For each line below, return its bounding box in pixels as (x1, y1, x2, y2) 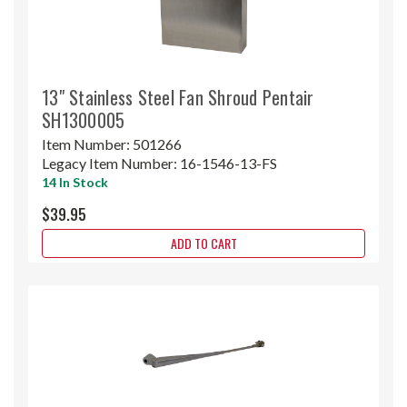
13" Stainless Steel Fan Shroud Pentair (42, 83, 314, 111)
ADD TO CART (170, 233, 237, 253)
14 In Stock (42, 174, 108, 190)
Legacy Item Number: (42, 154, 180, 172)
